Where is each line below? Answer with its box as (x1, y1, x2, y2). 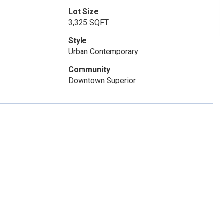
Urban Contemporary (68, 47, 138, 56)
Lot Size (68, 7, 99, 16)
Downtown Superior (68, 76, 136, 85)
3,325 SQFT (68, 18, 109, 27)
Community (68, 65, 110, 74)
